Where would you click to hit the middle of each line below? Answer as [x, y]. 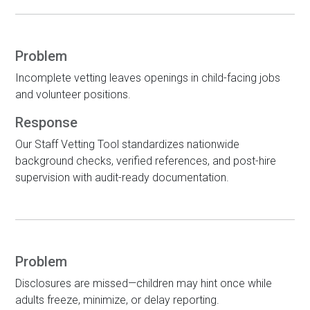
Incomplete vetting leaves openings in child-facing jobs [148, 78]
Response [46, 122]
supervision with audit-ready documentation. [122, 177]
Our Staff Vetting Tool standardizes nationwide [127, 144]
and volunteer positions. [73, 94]
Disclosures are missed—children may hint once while [144, 283]
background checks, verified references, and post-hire [146, 161]
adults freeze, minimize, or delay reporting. [117, 300]
